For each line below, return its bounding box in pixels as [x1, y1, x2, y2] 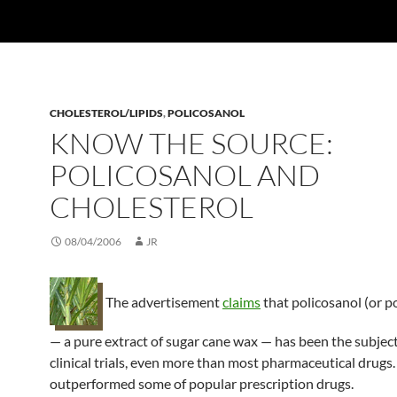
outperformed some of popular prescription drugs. [50, 375, 354, 392]
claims [222, 293, 261, 311]
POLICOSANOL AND [50, 157, 320, 193]
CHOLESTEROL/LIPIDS [50, 106, 163, 120]
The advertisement [103, 293, 222, 311]
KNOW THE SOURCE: [50, 125, 333, 161]
